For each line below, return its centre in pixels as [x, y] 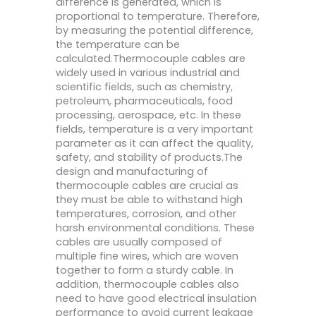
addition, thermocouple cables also [147, 285]
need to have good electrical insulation [156, 299]
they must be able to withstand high [149, 200]
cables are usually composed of [139, 242]
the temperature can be [118, 45]
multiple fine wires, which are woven [147, 256]
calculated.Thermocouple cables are [151, 59]
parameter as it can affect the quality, [154, 144]
